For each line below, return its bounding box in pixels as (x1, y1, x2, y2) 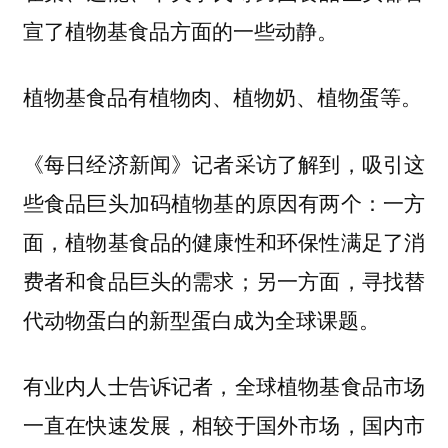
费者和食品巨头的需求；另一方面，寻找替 (22, 264, 426, 295)
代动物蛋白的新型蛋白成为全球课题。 (22, 303, 380, 334)
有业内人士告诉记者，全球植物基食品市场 (22, 370, 426, 401)
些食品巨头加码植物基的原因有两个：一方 (22, 186, 426, 217)
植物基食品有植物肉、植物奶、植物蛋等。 (22, 81, 422, 112)
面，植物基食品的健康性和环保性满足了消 (22, 225, 426, 256)
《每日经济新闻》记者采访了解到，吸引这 (22, 147, 426, 178)
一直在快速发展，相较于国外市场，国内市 (22, 409, 426, 440)
